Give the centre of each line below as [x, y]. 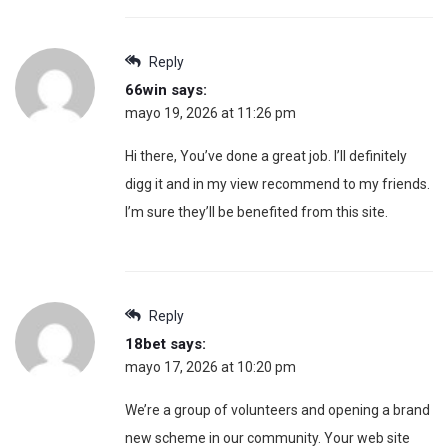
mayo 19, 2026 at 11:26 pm [210, 112]
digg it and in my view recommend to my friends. [277, 183]
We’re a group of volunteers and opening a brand [277, 409]
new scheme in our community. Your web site [267, 437]
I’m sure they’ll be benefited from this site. [256, 211]
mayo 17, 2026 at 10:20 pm [210, 366]
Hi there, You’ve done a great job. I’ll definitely [266, 155]
